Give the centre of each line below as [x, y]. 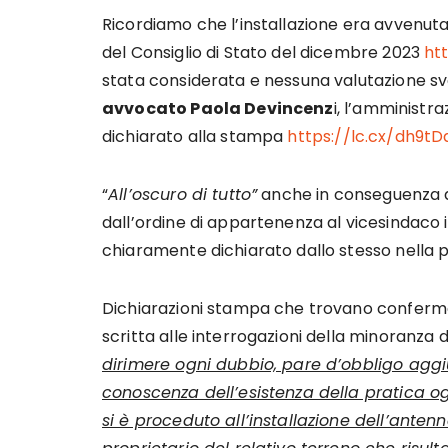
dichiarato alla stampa [195, 136]
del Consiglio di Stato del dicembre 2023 [263, 52]
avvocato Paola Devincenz [218, 108]
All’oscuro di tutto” [183, 194]
